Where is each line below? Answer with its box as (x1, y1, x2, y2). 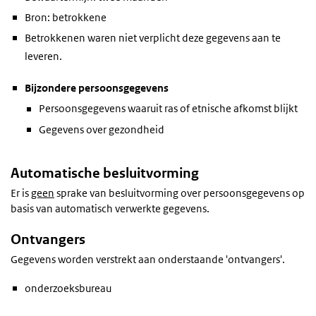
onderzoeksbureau (25, 281, 111, 295)
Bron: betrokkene (25, 10, 107, 24)
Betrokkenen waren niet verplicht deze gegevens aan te (25, 31, 281, 45)
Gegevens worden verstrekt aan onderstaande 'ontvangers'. (11, 253, 285, 267)
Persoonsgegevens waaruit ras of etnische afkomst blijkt (39, 102, 298, 116)
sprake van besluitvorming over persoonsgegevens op (54, 186, 305, 200)
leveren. (25, 49, 62, 63)
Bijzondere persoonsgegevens (25, 81, 169, 95)
